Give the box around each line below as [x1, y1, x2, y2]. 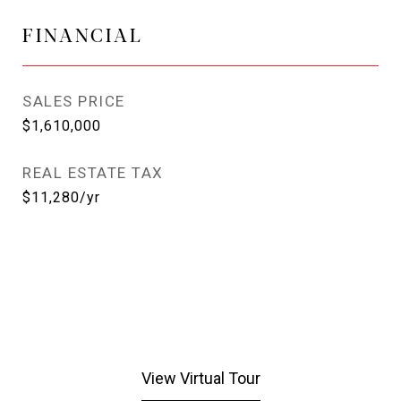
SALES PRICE [22, 92, 125, 110]
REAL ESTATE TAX [22, 164, 164, 182]
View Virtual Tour [141, 369, 260, 388]
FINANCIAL [22, 21, 143, 47]
